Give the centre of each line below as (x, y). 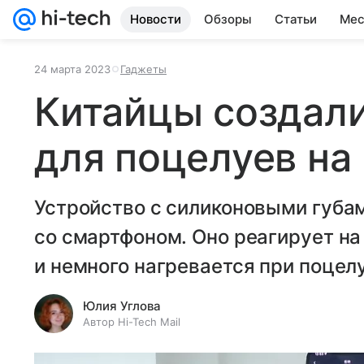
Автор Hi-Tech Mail (132, 322)
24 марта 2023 (72, 69)
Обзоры (228, 19)
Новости (156, 19)
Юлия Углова (122, 306)
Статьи (296, 19)
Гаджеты (143, 69)
